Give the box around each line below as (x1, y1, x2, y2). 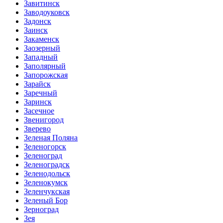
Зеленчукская (24, 187, 70, 196)
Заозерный (24, 44, 60, 52)
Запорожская (24, 71, 68, 79)
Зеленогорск (24, 142, 66, 151)
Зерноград (24, 205, 59, 214)
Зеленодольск (24, 169, 70, 178)
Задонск (24, 17, 51, 25)
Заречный (24, 89, 57, 97)
